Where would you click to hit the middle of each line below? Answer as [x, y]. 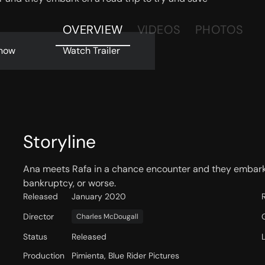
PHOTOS [219, 30]
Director [38, 217]
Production [43, 256]
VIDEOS [159, 30]
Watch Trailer [91, 51]
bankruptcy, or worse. [69, 183]
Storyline [59, 142]
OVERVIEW [93, 30]
